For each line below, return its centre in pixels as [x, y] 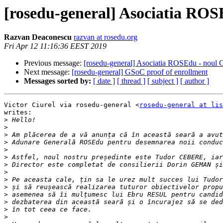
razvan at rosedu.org [106, 37]
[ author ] [195, 81]
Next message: [48, 72]
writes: [18, 112]
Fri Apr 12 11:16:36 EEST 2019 [55, 46]
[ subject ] [163, 81]
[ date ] [104, 81]
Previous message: [54, 63]
